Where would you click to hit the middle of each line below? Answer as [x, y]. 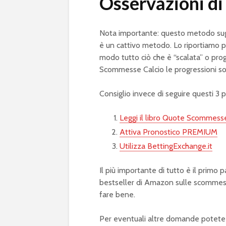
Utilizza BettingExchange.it [166, 146]
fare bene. [117, 194]
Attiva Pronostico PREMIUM [168, 132]
